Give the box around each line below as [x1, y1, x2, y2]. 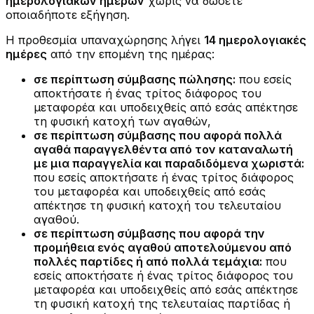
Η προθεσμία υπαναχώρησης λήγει [6, 33, 204, 48]
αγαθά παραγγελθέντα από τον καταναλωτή [34, 142, 293, 157]
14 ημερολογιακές [204, 33, 306, 48]
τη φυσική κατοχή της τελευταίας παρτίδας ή [34, 296, 290, 311]
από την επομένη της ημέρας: [47, 47, 214, 62]
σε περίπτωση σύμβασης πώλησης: [34, 72, 235, 87]
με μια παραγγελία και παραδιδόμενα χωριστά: [34, 156, 304, 171]
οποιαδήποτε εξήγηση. [6, 8, 130, 22]
